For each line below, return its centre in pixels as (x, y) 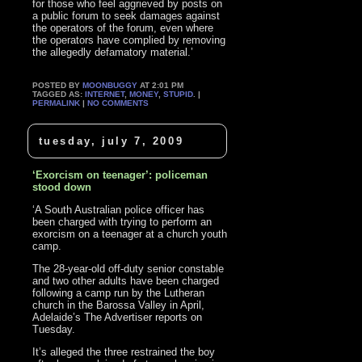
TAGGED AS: (59, 95)
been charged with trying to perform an (122, 221)
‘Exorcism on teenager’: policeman (120, 175)
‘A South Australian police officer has (119, 209)
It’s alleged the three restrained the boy (124, 351)
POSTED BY (58, 86)
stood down (62, 187)
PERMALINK (57, 103)
